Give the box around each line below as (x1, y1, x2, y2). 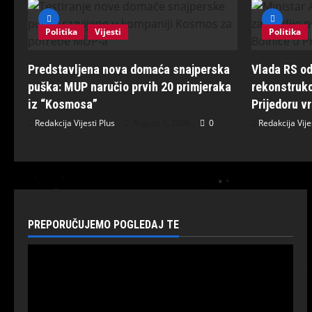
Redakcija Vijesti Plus (35, 117, 115, 130)
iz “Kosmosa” (28, 97, 97, 112)
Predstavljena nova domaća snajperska (28, 62, 230, 77)
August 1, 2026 (131, 117, 193, 130)
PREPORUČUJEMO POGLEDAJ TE (28, 218, 179, 232)
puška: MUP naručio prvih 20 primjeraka (28, 79, 231, 95)
